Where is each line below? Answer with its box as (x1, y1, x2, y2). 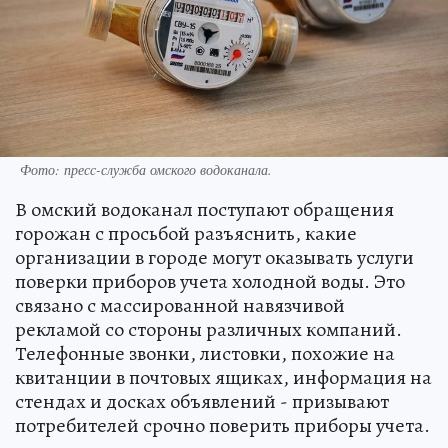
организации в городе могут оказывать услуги (15, 244, 414, 272)
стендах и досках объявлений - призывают (15, 388, 389, 416)
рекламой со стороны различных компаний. (15, 316, 402, 344)
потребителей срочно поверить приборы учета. (15, 412, 430, 440)
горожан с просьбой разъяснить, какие (15, 220, 357, 248)
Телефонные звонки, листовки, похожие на (15, 340, 395, 368)
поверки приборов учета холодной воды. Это (15, 268, 405, 296)
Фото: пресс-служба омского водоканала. (20, 160, 272, 180)
